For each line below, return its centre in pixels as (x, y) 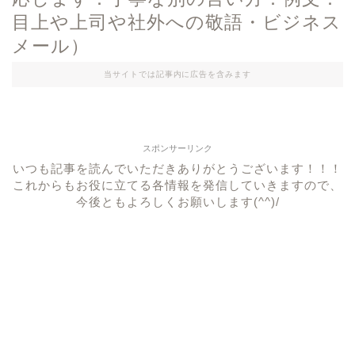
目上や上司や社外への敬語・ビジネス (177, 22)
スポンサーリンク (177, 148)
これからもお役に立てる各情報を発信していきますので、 (177, 185)
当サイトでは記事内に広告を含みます (177, 74)
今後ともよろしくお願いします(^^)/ (177, 202)
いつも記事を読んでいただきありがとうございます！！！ (177, 168)
